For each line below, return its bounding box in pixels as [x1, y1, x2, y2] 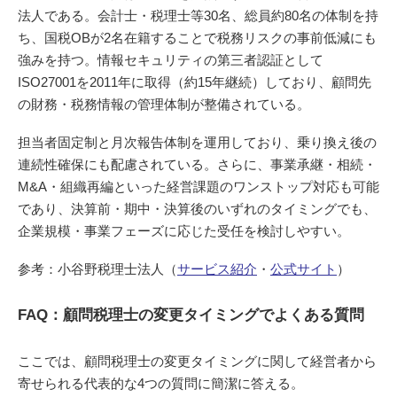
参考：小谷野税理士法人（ [18, 261, 177, 276]
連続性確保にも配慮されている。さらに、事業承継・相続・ [18, 157, 377, 172]
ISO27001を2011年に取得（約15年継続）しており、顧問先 [18, 74, 371, 90]
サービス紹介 [177, 261, 257, 276]
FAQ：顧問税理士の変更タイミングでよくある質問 [18, 306, 364, 323]
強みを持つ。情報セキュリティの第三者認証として [18, 52, 323, 67]
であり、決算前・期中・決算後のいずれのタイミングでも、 [18, 201, 377, 216]
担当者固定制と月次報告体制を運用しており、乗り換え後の [18, 135, 377, 150]
